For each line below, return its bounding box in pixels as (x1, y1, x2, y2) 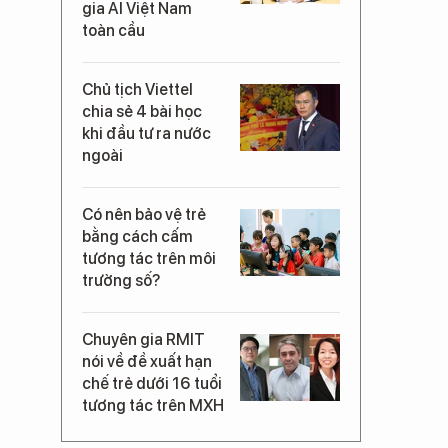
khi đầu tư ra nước (82, 123, 211, 143)
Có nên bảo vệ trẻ (82, 204, 206, 224)
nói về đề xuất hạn (82, 351, 212, 371)
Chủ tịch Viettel (82, 79, 193, 99)
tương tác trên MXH (82, 395, 224, 415)
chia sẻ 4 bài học (82, 101, 202, 121)
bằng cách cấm (82, 226, 193, 246)
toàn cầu (82, 20, 145, 40)
